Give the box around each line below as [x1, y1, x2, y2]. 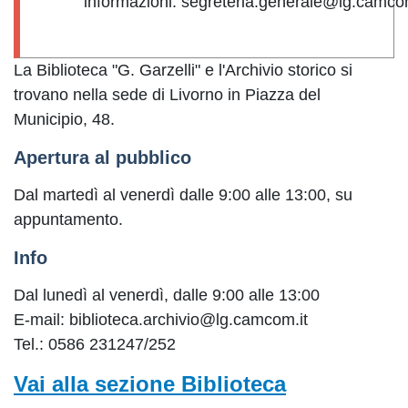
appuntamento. [14, 210, 127, 229]
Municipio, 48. [14, 110, 115, 128]
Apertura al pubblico [14, 148, 191, 168]
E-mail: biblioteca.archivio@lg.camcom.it [14, 311, 308, 329]
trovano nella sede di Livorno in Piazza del [14, 86, 321, 104]
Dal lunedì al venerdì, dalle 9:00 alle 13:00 [14, 286, 320, 304]
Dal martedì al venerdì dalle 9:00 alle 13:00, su [14, 186, 352, 204]
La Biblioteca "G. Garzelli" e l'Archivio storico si [14, 61, 352, 79]
